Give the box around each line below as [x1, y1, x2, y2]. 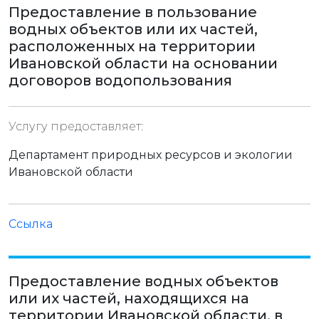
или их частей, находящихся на [9, 290, 249, 307]
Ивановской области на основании [9, 55, 278, 72]
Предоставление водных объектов [9, 273, 278, 290]
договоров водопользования [9, 72, 232, 89]
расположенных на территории [9, 38, 256, 55]
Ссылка [9, 217, 53, 231]
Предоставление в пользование [9, 4, 257, 21]
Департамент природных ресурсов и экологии [9, 148, 293, 162]
